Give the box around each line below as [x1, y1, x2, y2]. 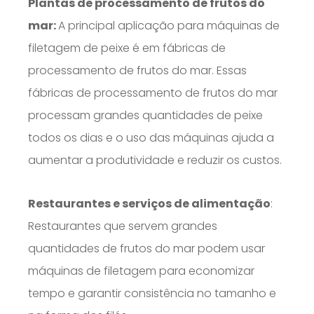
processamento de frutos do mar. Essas [28, 62, 247, 79]
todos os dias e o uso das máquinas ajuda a [28, 130, 274, 146]
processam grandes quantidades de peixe [28, 107, 263, 124]
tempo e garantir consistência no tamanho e [28, 285, 276, 302]
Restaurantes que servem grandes [28, 218, 217, 235]
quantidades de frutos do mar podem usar [28, 240, 265, 257]
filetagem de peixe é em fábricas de [28, 40, 226, 57]
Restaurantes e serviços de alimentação [28, 196, 271, 212]
